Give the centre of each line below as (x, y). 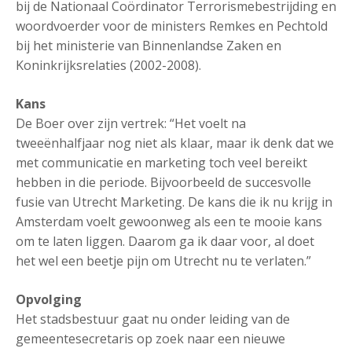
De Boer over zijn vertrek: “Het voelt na (131, 123)
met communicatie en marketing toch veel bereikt (161, 163)
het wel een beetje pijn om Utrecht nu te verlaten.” (163, 261)
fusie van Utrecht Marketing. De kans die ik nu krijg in (174, 202)
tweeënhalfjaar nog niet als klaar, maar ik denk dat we (175, 143)
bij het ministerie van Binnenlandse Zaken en (148, 46)
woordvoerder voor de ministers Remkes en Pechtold (172, 26)
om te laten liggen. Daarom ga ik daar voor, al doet (165, 241)
